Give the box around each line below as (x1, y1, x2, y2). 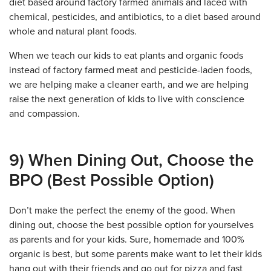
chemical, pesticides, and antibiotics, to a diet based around (9, 11, 261, 23)
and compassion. (9, 108, 80, 120)
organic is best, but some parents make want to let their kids (9, 248, 262, 260)
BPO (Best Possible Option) (9, 170, 214, 191)
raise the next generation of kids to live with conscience (9, 93, 244, 105)
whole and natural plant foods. (9, 25, 137, 38)
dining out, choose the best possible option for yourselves (9, 219, 253, 231)
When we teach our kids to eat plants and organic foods (9, 50, 243, 62)
